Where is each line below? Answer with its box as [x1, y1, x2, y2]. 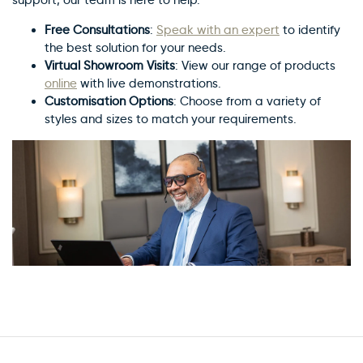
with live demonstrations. [77, 75, 221, 91]
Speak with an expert [156, 22, 280, 37]
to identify [280, 22, 340, 37]
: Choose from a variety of [173, 93, 321, 109]
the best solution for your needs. [45, 40, 226, 55]
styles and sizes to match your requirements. [45, 111, 297, 126]
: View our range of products [175, 58, 335, 73]
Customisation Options [45, 93, 173, 109]
